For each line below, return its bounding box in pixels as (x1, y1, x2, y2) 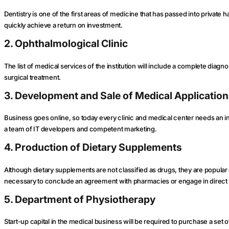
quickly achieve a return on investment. (4, 21, 123, 30)
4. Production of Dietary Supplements (4, 141, 182, 154)
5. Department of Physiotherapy (4, 193, 155, 205)
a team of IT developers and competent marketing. (4, 125, 157, 133)
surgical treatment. (4, 73, 61, 81)
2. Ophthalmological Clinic (4, 37, 128, 50)
